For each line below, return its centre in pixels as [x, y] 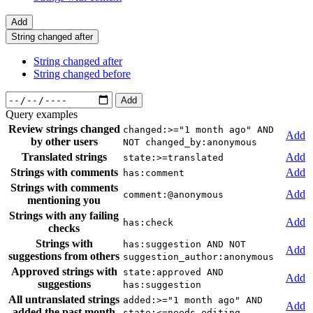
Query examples [42, 115]
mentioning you [64, 201]
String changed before [82, 74]
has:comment [154, 173]
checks [64, 228]
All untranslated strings [64, 300]
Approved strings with [64, 272]
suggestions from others [64, 256]
